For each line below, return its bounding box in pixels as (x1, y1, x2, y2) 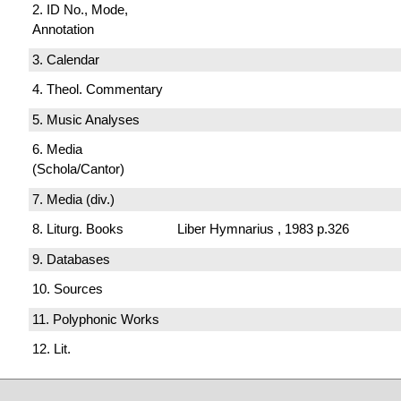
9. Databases (32, 251, 110, 267)
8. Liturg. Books (32, 221, 124, 237)
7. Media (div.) (32, 191, 115, 207)
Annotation (32, 21, 94, 38)
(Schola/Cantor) (32, 161, 124, 177)
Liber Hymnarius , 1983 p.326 (176, 221, 349, 237)
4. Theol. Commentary (32, 81, 163, 98)
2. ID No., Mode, (32, 2, 128, 18)
